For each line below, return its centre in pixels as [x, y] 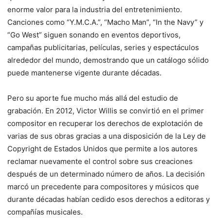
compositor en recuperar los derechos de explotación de [105, 123]
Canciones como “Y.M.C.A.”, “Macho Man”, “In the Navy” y [105, 22]
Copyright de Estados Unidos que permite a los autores [102, 148]
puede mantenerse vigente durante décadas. [85, 73]
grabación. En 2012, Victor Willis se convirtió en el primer [106, 110]
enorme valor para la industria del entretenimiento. [95, 9]
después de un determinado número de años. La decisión [106, 174]
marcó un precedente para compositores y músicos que [103, 186]
